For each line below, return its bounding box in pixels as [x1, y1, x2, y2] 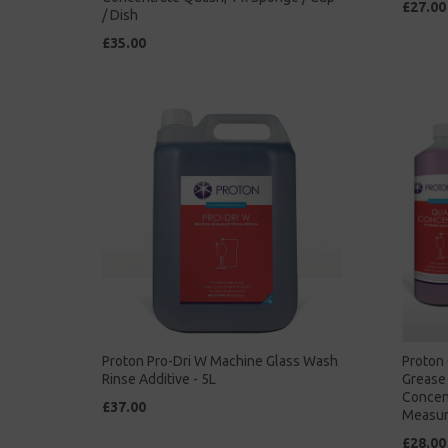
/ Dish [102, 7, 138, 24]
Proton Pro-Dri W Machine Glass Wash [102, 353, 338, 370]
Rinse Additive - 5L [102, 371, 216, 388]
